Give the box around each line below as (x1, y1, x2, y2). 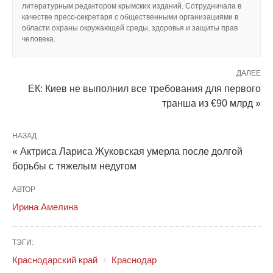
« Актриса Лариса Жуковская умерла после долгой (12, 146, 243, 157)
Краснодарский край (12, 254, 97, 265)
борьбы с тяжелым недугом (12, 160, 136, 171)
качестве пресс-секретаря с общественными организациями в (22, 12, 238, 21)
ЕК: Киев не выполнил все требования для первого (28, 83, 261, 94)
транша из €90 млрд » (162, 97, 261, 108)
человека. (22, 34, 55, 43)
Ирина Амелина (12, 201, 78, 212)
